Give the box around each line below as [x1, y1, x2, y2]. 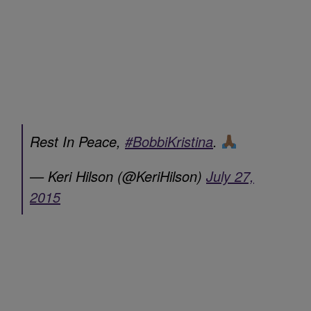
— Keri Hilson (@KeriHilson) [30, 165, 206, 186]
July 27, [206, 165, 254, 186]
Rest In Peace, [30, 131, 125, 151]
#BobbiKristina [125, 131, 213, 151]
